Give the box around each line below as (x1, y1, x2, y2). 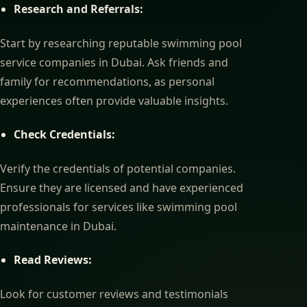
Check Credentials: (14, 127, 115, 143)
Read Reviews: (14, 252, 92, 268)
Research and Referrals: (14, 1, 143, 17)
